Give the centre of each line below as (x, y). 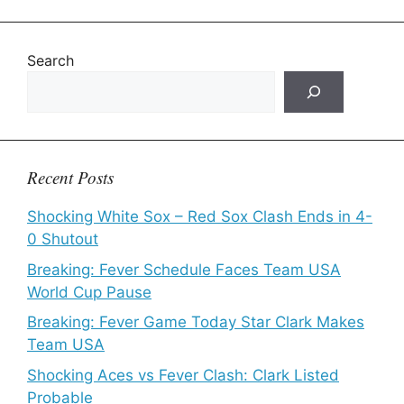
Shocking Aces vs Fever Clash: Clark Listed (183, 375)
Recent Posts (70, 177)
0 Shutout (63, 239)
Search (50, 60)
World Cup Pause (89, 292)
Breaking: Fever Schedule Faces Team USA (184, 269)
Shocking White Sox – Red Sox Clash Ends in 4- (200, 216)
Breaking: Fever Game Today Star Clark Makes (196, 322)
